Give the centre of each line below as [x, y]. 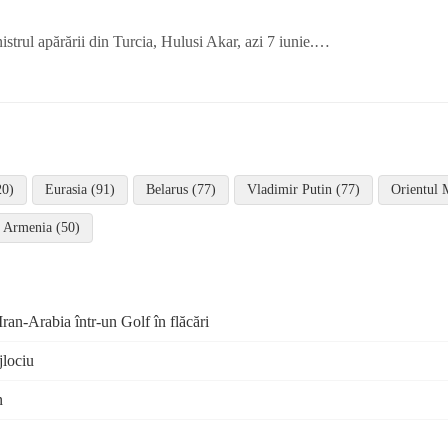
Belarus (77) [181, 189]
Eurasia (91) [80, 189]
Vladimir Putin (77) [303, 189]
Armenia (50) [41, 227]
